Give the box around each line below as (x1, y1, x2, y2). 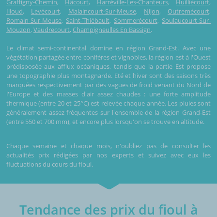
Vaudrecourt (33, 25, 70, 34)
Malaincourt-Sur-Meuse (68, 6, 136, 15)
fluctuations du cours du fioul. (6, 159, 93, 169)
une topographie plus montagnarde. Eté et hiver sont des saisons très (6, 71, 211, 80)
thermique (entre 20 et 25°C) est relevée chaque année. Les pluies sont (6, 98, 211, 108)
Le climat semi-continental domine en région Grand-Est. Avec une (6, 43, 211, 52)
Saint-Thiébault (66, 15, 109, 25)
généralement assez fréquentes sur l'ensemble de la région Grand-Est (6, 108, 211, 117)
